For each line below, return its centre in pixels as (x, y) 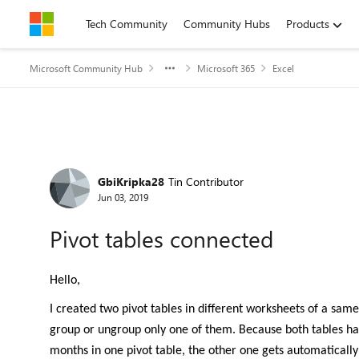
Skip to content (83, 24)
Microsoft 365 (226, 68)
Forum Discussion (129, 163)
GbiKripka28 (131, 181)
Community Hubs (227, 24)
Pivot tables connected (161, 238)
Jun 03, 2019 (123, 197)
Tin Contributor (206, 181)
